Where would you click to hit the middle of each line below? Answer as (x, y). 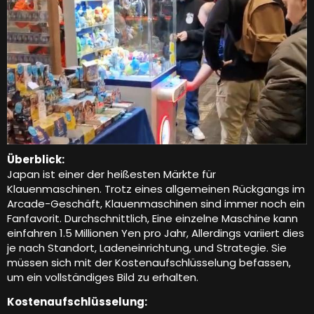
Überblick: (36, 159)
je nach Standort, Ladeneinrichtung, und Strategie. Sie (147, 247)
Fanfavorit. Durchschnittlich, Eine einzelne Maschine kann (152, 218)
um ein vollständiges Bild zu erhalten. (103, 277)
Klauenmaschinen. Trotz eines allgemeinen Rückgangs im (156, 189)
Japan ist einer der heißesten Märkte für (111, 174)
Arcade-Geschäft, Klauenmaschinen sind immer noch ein (156, 203)
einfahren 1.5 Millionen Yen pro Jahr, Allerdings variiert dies (156, 233)
